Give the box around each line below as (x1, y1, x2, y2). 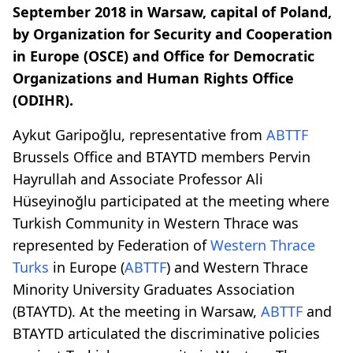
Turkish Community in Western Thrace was (13, 213, 299, 232)
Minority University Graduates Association (13, 279, 295, 299)
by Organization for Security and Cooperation (13, 24, 333, 43)
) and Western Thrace (166, 257, 308, 277)
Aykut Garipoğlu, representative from (13, 124, 266, 144)
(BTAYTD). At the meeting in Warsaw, (13, 301, 261, 321)
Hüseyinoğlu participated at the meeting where (13, 191, 329, 210)
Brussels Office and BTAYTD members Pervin (13, 147, 310, 166)
